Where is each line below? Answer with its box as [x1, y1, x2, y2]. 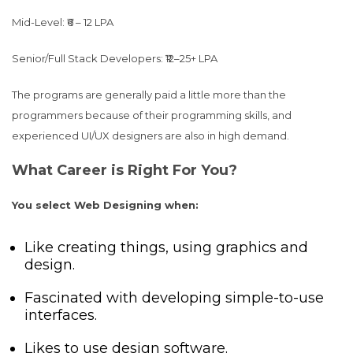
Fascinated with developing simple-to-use [24, 289, 324, 307]
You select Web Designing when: [12, 199, 199, 211]
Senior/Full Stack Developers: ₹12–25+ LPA [12, 52, 217, 65]
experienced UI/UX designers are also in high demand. [12, 129, 289, 142]
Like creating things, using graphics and [24, 239, 308, 256]
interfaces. [24, 307, 97, 324]
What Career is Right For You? [12, 162, 237, 179]
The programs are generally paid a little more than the [12, 88, 286, 101]
